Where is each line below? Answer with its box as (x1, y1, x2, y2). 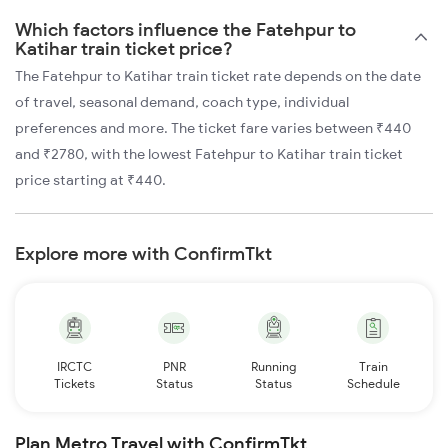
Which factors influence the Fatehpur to (15, 18, 356, 42)
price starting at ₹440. (15, 171, 166, 190)
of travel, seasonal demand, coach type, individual (15, 93, 349, 112)
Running (251, 359, 297, 375)
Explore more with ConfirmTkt (15, 242, 272, 266)
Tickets (54, 376, 96, 392)
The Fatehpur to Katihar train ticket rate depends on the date (15, 67, 421, 86)
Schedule (346, 376, 400, 392)
